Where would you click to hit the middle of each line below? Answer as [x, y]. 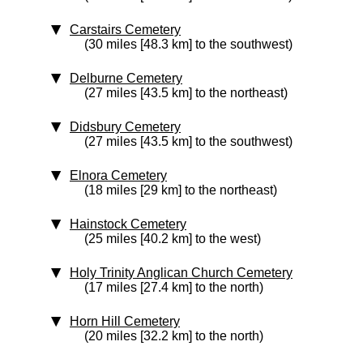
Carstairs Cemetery [125, 30]
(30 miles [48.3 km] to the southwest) [188, 44]
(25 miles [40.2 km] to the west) [173, 239]
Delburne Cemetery [126, 78]
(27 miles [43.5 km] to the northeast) [186, 93]
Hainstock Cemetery [128, 224]
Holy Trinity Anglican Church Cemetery [181, 273]
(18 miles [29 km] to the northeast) [181, 190]
